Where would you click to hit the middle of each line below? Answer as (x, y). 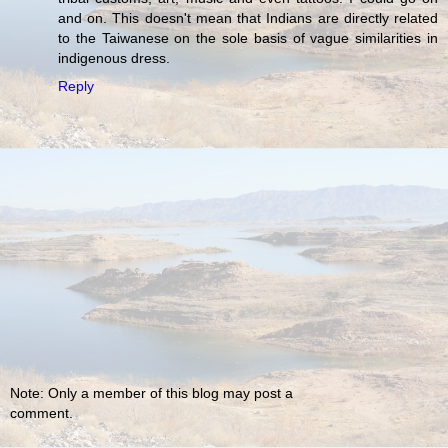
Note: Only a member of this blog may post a (151, 393)
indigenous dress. (114, 57)
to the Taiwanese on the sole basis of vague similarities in (248, 37)
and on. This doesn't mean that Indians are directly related (248, 17)
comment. (41, 413)
